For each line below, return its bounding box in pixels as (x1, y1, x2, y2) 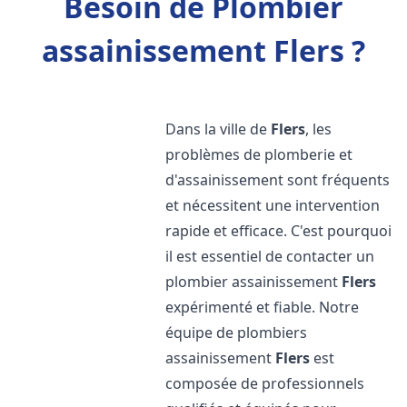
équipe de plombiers (165, 323, 308, 342)
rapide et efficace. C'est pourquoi (165, 221, 392, 241)
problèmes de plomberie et (165, 144, 353, 164)
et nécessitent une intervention (165, 195, 381, 215)
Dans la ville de (165, 119, 272, 139)
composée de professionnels (165, 373, 365, 393)
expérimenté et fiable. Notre (165, 297, 360, 317)
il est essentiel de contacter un (165, 246, 375, 266)
